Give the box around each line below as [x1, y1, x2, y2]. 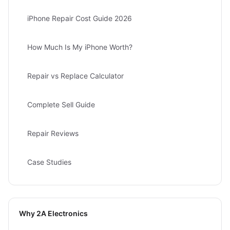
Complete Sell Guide [27, 100, 95, 109]
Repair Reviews [27, 129, 79, 138]
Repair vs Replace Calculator [27, 71, 124, 80]
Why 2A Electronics [19, 209, 88, 218]
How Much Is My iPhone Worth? [27, 43, 132, 51]
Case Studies [27, 158, 71, 166]
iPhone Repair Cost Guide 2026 [27, 14, 132, 23]
